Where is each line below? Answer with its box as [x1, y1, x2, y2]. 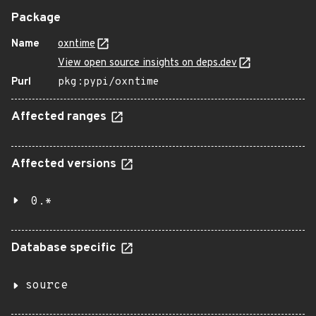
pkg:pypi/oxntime [58, 75, 159, 89]
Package [11, 11, 61, 26]
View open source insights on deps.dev [58, 56, 237, 70]
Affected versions [11, 157, 119, 172]
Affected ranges [11, 109, 109, 125]
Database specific [11, 241, 119, 256]
